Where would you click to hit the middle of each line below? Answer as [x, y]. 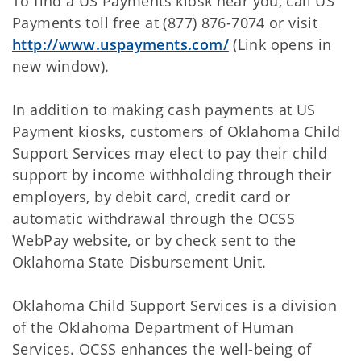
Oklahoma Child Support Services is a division [175, 305]
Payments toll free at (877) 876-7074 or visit [165, 23]
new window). [61, 66]
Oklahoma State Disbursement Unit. [139, 262]
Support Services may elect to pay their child [170, 153]
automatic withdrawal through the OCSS [154, 218]
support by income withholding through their [172, 175]
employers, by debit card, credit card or [151, 197]
